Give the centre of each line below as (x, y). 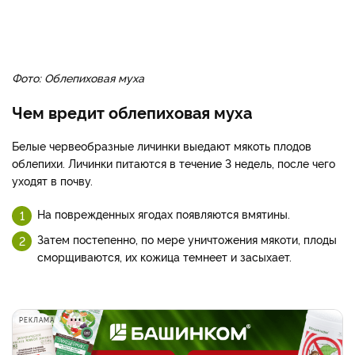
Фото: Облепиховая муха (78, 77)
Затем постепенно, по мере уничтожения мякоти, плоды (187, 239)
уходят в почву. (52, 180)
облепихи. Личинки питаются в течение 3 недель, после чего (174, 163)
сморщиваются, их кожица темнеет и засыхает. (164, 256)
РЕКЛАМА (37, 320)
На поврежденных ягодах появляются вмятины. (164, 214)
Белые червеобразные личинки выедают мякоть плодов (162, 145)
